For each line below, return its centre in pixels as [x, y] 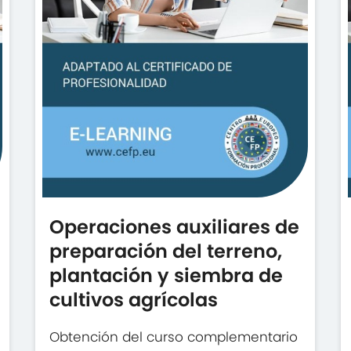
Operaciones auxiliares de [175, 227]
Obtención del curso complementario [174, 337]
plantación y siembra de [166, 275]
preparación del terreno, [166, 251]
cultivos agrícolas [134, 300]
